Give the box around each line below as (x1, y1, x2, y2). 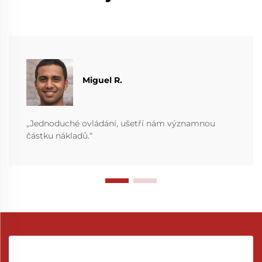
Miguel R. (82, 75, 122, 86)
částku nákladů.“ (26, 130, 92, 141)
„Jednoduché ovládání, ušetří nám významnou (26, 118, 215, 129)
